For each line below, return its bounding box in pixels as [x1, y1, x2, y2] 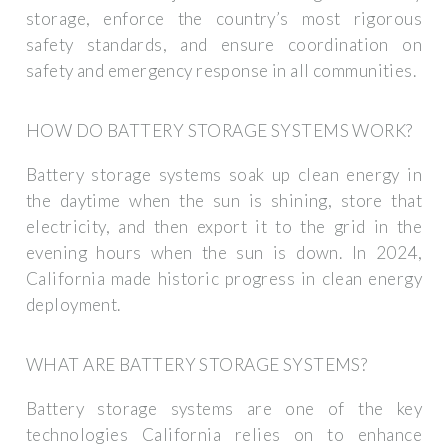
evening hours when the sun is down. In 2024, [26, 241, 422, 263]
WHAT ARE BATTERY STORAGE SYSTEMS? [26, 354, 368, 376]
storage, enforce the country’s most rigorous [26, 7, 422, 29]
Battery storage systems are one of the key [26, 397, 422, 419]
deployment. [26, 293, 121, 315]
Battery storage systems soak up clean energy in [26, 163, 422, 185]
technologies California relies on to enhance [26, 423, 422, 445]
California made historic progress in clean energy [26, 267, 422, 289]
